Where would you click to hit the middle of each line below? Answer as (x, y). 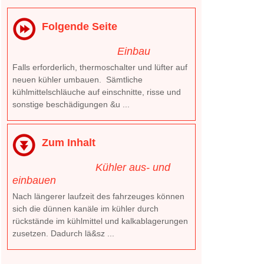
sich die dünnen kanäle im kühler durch (85, 209)
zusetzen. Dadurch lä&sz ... (63, 233)
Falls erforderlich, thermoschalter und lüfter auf (100, 67)
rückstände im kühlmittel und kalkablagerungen (100, 221)
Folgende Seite (80, 27)
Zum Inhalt (69, 143)
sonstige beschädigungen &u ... (71, 104)
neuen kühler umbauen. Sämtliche (77, 80)
